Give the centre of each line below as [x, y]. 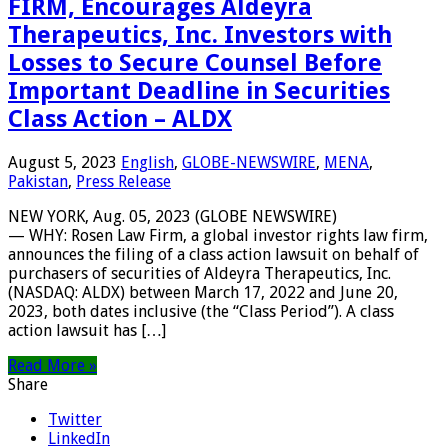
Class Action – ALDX [120, 118]
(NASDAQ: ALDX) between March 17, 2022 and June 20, [203, 292]
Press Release [123, 181]
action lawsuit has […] [87, 330]
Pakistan [38, 181]
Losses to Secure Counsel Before [195, 62]
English [147, 162]
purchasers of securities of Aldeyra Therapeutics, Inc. [199, 273]
